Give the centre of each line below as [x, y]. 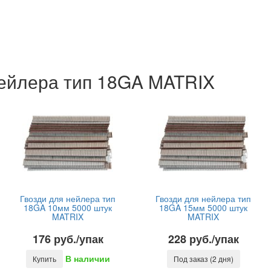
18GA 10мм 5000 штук [68, 207]
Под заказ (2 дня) [203, 259]
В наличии [87, 259]
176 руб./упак [68, 239]
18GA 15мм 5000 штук [203, 207]
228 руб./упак [203, 239]
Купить [44, 259]
